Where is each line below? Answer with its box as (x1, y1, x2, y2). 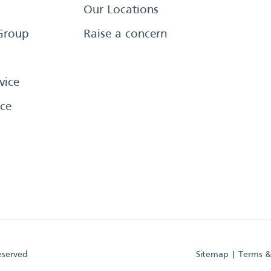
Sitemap (196, 250, 229, 259)
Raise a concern (83, 29, 167, 40)
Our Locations (83, 5, 158, 16)
